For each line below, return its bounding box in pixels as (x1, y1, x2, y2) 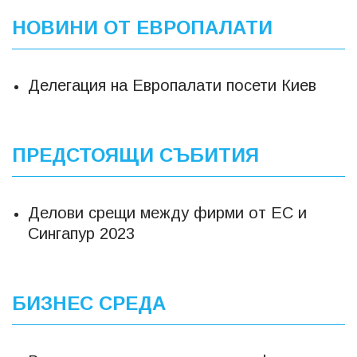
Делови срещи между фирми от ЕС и (28, 203, 307, 222)
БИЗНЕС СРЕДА (12, 292, 166, 314)
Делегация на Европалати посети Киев (28, 76, 316, 94)
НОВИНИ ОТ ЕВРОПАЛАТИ (12, 16, 273, 38)
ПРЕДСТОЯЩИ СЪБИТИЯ (12, 143, 259, 166)
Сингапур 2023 (28, 224, 135, 242)
